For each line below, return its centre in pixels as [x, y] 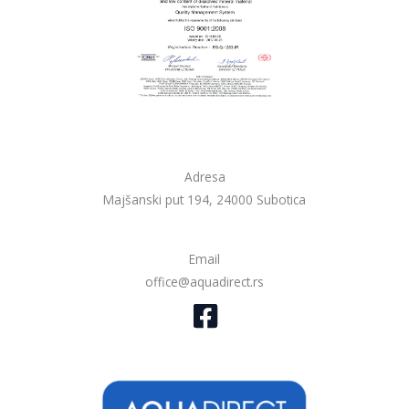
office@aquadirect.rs [204, 281]
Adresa [204, 176]
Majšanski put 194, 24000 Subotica [204, 199]
